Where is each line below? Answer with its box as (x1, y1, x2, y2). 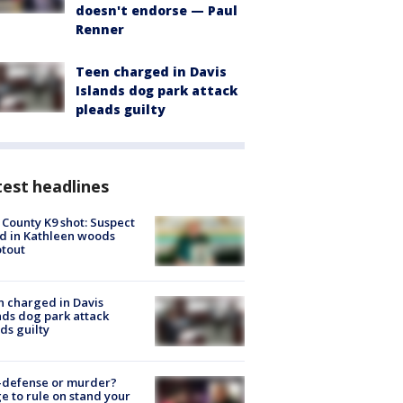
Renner (76, 20, 124, 38)
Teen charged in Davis (76, 62, 227, 80)
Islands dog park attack (76, 81, 237, 99)
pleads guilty (76, 100, 166, 118)
